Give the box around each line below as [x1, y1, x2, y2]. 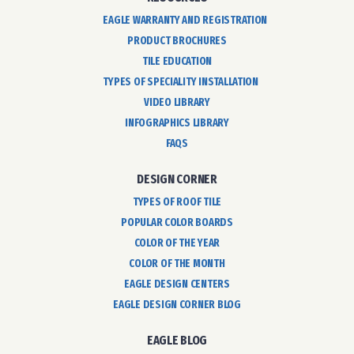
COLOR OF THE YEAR [134, 235, 220, 250]
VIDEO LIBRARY [144, 95, 210, 109]
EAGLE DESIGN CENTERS [124, 277, 230, 291]
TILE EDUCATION [141, 54, 213, 68]
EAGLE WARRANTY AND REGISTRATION [103, 13, 268, 27]
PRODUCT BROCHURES [127, 33, 227, 47]
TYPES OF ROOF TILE [132, 194, 222, 209]
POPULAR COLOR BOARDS [121, 215, 233, 229]
